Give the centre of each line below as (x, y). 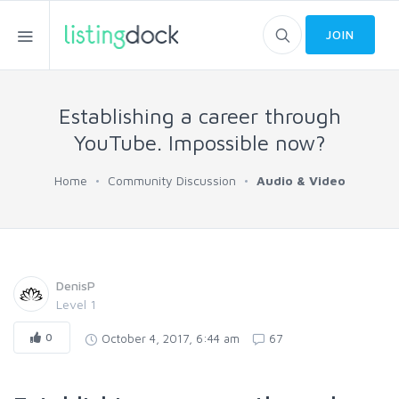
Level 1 (76, 304)
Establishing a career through (199, 116)
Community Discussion (171, 180)
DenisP (76, 285)
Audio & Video (301, 180)
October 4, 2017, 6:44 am (170, 338)
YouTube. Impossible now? (199, 142)
